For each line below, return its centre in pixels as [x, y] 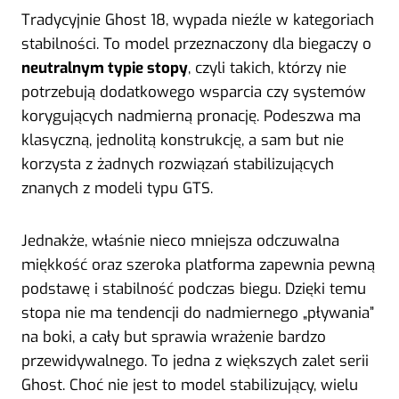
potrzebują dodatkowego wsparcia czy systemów [194, 92]
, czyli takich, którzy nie [267, 68]
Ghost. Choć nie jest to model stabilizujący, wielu [190, 385]
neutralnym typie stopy [105, 68]
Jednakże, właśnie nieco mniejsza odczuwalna [180, 240]
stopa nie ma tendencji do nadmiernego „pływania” [198, 313]
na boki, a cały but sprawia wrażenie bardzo [174, 337]
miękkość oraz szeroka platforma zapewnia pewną [198, 265]
